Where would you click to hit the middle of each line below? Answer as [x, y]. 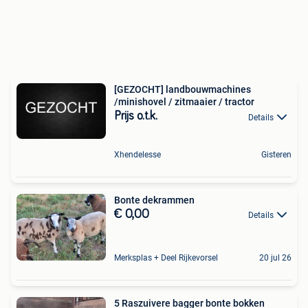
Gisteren [276, 154]
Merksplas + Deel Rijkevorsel [166, 258]
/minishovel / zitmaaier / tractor [184, 102]
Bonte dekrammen [154, 200]
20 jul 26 [275, 258]
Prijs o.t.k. [136, 117]
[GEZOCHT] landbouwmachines [183, 90]
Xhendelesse [137, 154]
